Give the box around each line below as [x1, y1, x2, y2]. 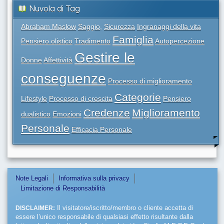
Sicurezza [104, 22, 135, 31]
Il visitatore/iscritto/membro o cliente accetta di [55, 204, 193, 212]
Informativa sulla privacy [58, 175, 130, 182]
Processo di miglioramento [108, 77, 192, 85]
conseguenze [21, 71, 106, 87]
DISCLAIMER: [15, 204, 55, 212]
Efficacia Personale [71, 125, 132, 134]
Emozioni [52, 110, 81, 118]
